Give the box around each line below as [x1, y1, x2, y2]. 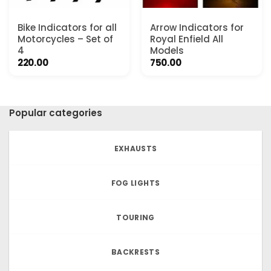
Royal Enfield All [149, 33, 223, 46]
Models [149, 44, 184, 57]
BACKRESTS [111, 247, 160, 258]
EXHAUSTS [114, 143, 157, 154]
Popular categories [9, 106, 102, 119]
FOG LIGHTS [111, 178, 160, 189]
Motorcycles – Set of [17, 33, 113, 46]
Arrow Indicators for [149, 21, 244, 34]
